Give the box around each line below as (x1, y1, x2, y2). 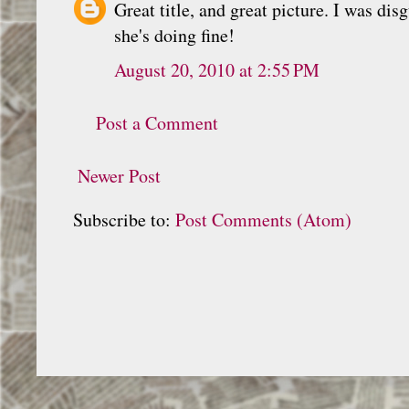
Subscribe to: (73, 206, 175, 232)
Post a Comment (96, 110, 218, 135)
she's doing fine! (114, 22, 235, 47)
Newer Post (78, 163, 161, 188)
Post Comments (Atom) (175, 206, 351, 232)
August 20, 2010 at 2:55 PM (114, 57, 320, 82)
